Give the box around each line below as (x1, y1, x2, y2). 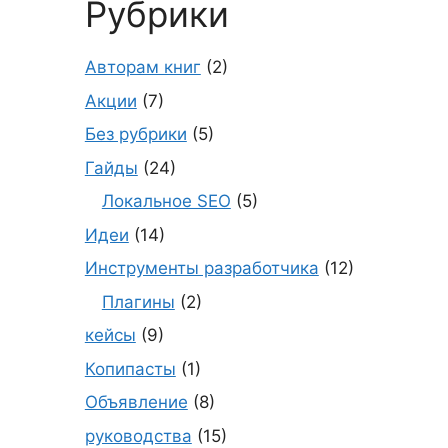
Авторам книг (84, 57, 201, 77)
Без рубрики (84, 124, 187, 144)
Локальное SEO (101, 191, 231, 211)
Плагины (101, 291, 175, 312)
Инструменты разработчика (84, 258, 319, 278)
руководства (84, 425, 192, 446)
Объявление (84, 392, 188, 412)
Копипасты (84, 358, 176, 379)
